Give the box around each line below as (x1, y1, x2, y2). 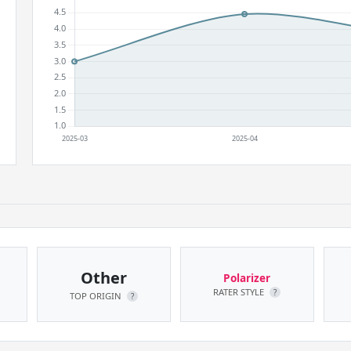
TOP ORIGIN (69, 290, 124, 302)
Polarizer (223, 270, 271, 285)
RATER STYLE (213, 286, 267, 298)
